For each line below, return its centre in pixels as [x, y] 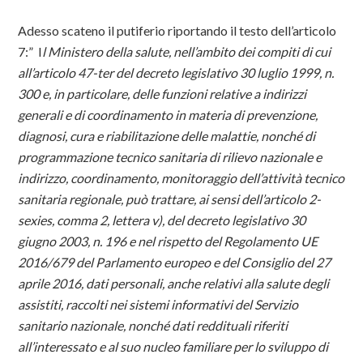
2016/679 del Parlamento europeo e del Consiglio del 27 [175, 262]
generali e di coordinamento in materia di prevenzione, [168, 115]
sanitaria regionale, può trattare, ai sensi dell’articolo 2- [170, 199]
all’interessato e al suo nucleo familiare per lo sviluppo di [173, 346]
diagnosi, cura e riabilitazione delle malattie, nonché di [167, 136]
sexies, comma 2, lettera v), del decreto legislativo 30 [162, 220]
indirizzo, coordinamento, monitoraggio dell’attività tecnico [181, 178]
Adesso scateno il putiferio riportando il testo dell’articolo [177, 30]
